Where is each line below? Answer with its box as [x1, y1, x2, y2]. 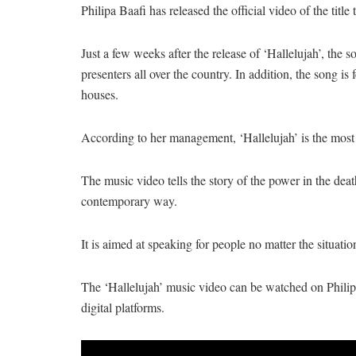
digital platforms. [81, 299, 164, 316]
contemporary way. [81, 192, 177, 210]
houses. [81, 86, 118, 103]
